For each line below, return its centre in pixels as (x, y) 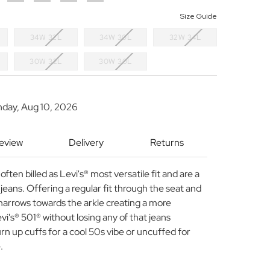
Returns (167, 143)
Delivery (86, 143)
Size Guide (199, 17)
